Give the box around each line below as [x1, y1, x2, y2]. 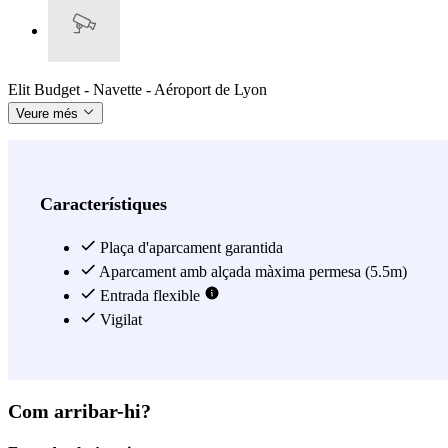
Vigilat [96, 310, 142, 328]
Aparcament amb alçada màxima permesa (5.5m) [96, 262, 407, 280]
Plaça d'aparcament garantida [96, 238, 283, 256]
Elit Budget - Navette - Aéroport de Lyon [8, 80, 267, 98]
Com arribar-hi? [8, 399, 151, 422]
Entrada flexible [96, 286, 204, 304]
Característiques [40, 193, 167, 214]
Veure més [16, 105, 82, 121]
